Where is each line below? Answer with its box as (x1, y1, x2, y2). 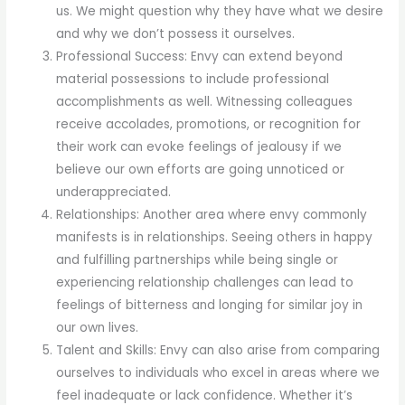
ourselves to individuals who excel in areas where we (56, 364, 381, 382)
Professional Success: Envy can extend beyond (56, 48, 344, 66)
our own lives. (56, 319, 139, 337)
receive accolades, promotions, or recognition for (56, 116, 362, 134)
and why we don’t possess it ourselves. (56, 25, 296, 43)
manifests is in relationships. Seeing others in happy (56, 229, 373, 247)
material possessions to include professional (56, 71, 330, 89)
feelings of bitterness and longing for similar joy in (56, 297, 363, 315)
